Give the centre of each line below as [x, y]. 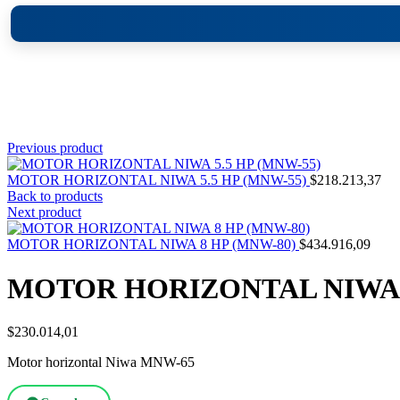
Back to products [55, 196]
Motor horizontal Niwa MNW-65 [101, 362]
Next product [44, 212]
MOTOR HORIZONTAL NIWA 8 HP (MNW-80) [153, 245]
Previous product [55, 148]
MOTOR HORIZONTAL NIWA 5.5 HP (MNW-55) [158, 180]
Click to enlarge [52, 132]
